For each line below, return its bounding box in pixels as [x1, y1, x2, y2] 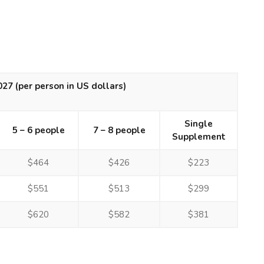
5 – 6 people [12, 124, 65, 136]
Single [184, 118, 213, 130]
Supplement [171, 131, 226, 143]
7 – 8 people [93, 124, 146, 136]
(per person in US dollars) [15, 80, 126, 92]
